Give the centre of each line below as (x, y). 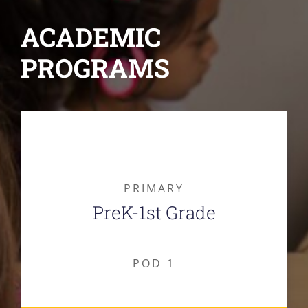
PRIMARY (154, 188)
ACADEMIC (91, 37)
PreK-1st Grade (154, 212)
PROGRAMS (95, 68)
